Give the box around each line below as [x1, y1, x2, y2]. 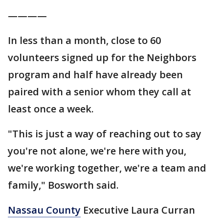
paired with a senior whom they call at [8, 85, 191, 98]
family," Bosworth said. [8, 178, 121, 192]
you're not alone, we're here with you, [8, 144, 186, 157]
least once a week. [8, 102, 94, 115]
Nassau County [8, 203, 81, 217]
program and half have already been [8, 68, 183, 81]
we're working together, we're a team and [8, 161, 206, 175]
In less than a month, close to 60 [8, 34, 161, 47]
